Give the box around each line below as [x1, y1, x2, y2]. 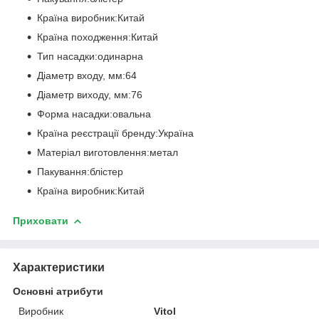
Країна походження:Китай [37, 31, 158, 43]
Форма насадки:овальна [37, 108, 151, 120]
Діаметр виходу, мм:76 [37, 88, 142, 100]
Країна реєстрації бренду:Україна [37, 127, 194, 139]
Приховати [13, 214, 68, 226]
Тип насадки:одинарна [37, 50, 143, 62]
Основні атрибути [13, 285, 103, 297]
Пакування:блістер [37, 165, 123, 177]
